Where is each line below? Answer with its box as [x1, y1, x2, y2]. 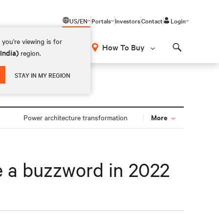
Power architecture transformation [23, 112, 128, 122]
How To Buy [102, 42, 145, 52]
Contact [141, 16, 163, 25]
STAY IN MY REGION [15, 70, 71, 79]
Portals [91, 16, 111, 25]
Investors [115, 16, 140, 25]
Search [176, 51, 202, 61]
